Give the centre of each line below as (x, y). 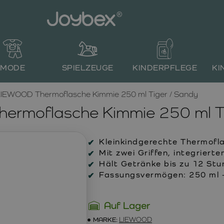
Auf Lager (127, 205)
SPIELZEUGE (87, 68)
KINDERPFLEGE (165, 68)
